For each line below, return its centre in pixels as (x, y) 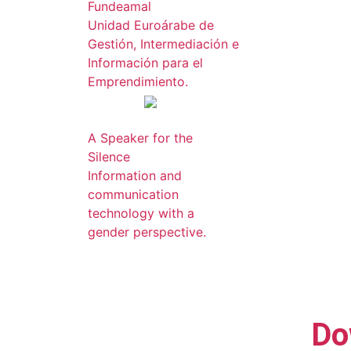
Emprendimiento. (138, 81)
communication (133, 194)
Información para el (145, 63)
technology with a (141, 213)
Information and (135, 175)
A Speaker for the (140, 138)
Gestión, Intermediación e (163, 44)
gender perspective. (147, 232)
